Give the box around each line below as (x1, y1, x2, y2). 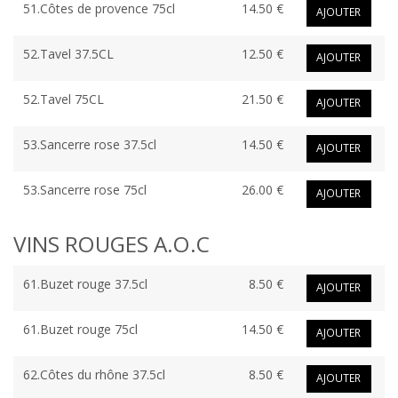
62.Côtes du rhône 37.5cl (22, 366, 165, 384)
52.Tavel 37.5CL (22, 45, 114, 63)
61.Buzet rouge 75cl (22, 321, 138, 338)
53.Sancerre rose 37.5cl (22, 136, 156, 154)
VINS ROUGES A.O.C (13, 229, 210, 259)
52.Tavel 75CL (22, 91, 104, 108)
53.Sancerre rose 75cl (22, 181, 147, 199)
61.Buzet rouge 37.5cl (22, 275, 147, 293)
